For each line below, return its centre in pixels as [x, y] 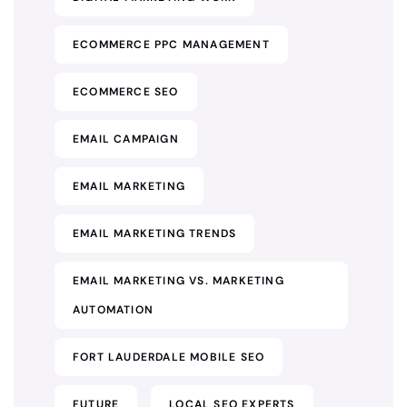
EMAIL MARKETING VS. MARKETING [179, 281]
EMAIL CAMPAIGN [126, 139]
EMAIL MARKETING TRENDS [155, 233]
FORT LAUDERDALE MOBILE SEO [169, 357]
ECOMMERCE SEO [126, 92]
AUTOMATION [113, 310]
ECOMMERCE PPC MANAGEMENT [171, 45]
